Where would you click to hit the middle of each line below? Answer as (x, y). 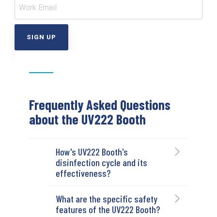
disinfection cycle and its (101, 162)
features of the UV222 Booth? (108, 209)
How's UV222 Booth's (92, 151)
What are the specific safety (107, 198)
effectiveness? (83, 173)
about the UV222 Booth (87, 119)
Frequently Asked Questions (100, 104)
